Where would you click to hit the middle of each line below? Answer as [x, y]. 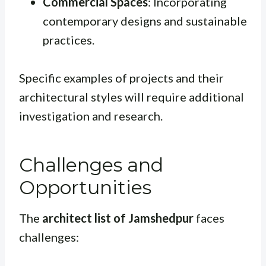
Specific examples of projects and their [121, 78]
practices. [69, 40]
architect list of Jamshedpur [118, 218]
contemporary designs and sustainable [145, 21]
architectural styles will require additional [132, 97]
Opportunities [85, 188]
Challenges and [91, 165]
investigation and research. [91, 116]
